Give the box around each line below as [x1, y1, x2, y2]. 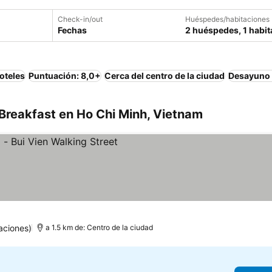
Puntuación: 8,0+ [29, 70, 101, 81]
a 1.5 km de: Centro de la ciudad [46, 223, 154, 232]
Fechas [58, 25, 87, 35]
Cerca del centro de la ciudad [104, 70, 225, 81]
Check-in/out [58, 15, 103, 24]
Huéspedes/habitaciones [185, 15, 270, 24]
